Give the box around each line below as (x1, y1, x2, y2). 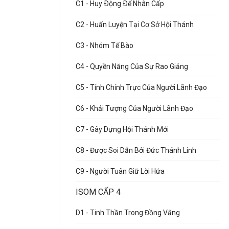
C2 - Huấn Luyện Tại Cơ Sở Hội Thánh (76, 20, 194, 29)
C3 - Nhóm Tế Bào (76, 41, 133, 50)
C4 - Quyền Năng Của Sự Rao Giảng (76, 62, 188, 71)
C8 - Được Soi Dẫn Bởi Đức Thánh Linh (76, 146, 196, 154)
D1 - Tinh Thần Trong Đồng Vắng (76, 209, 180, 217)
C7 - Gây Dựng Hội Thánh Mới (76, 125, 169, 133)
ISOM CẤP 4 (76, 187, 121, 197)
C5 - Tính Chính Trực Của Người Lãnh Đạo (76, 83, 207, 91)
